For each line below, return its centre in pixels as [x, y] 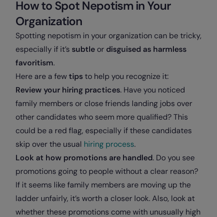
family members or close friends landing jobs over [104, 103]
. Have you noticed [153, 90]
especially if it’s [44, 49]
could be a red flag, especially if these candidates [104, 131]
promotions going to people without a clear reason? [107, 171]
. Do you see [174, 158]
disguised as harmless [146, 49]
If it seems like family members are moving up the [103, 185]
